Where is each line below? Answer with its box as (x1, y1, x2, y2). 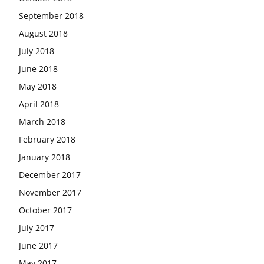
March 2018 (19, 116, 65, 127)
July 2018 (19, 45, 54, 57)
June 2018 (19, 63, 58, 74)
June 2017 (19, 240, 58, 251)
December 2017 (19, 169, 81, 180)
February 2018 (19, 134, 75, 145)
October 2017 (19, 204, 72, 216)
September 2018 (19, 10, 84, 21)
